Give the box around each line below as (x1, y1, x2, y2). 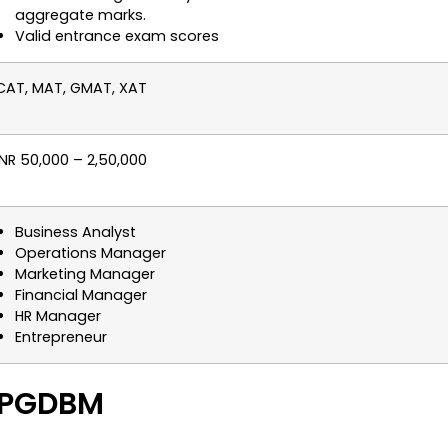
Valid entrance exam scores (15, 26, 219, 47)
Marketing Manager (15, 264, 155, 285)
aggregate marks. (15, 5, 146, 26)
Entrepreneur (15, 327, 107, 348)
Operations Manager (15, 243, 166, 264)
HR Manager (15, 306, 101, 327)
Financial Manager (15, 285, 147, 306)
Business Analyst (15, 222, 136, 243)
